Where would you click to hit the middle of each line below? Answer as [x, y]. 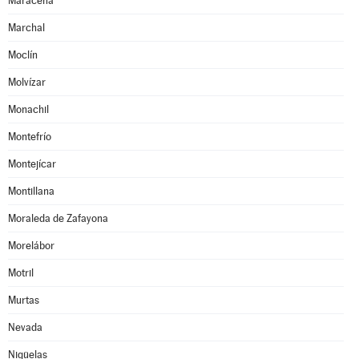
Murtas [24, 300]
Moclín [23, 55]
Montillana [31, 191]
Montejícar [32, 164]
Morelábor [31, 246]
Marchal [26, 28]
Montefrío [30, 137]
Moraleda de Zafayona [58, 218]
